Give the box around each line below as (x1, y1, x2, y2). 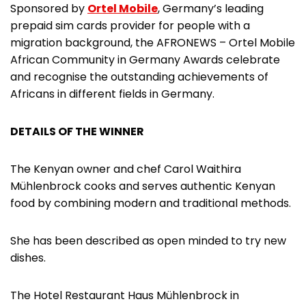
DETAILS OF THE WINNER (10, 123, 144, 139)
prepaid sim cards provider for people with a (10, 17, 250, 33)
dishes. (10, 249, 46, 266)
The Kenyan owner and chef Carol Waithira (10, 161, 241, 177)
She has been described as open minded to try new (10, 232, 286, 249)
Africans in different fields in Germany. (10, 85, 214, 102)
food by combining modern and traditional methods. (10, 195, 291, 211)
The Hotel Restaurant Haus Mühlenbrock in (10, 287, 239, 303)
